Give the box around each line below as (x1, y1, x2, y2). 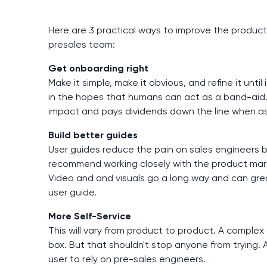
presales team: (48, 38, 115, 50)
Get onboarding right (48, 62, 148, 74)
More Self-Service (48, 210, 131, 222)
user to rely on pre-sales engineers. (48, 253, 206, 265)
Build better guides (48, 129, 138, 141)
